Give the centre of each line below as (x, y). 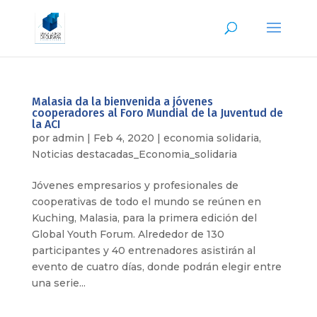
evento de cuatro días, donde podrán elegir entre (156, 267)
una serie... (58, 283)
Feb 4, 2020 (123, 138)
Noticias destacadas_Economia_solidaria (134, 154)
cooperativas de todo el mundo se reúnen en (146, 202)
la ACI (46, 124)
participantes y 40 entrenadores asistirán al (143, 250)
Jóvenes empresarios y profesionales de (135, 185)
